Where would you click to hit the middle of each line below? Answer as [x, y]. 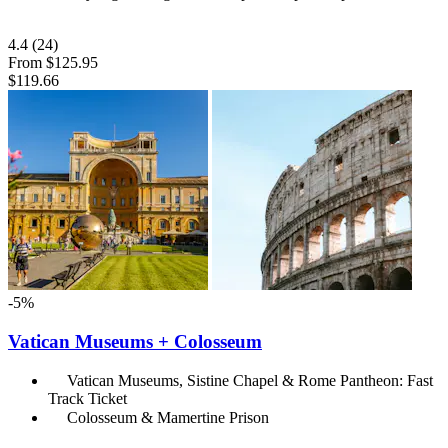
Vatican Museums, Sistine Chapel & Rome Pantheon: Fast [250, 381]
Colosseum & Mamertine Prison [168, 418]
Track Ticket [87, 399]
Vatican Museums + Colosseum [135, 341]
